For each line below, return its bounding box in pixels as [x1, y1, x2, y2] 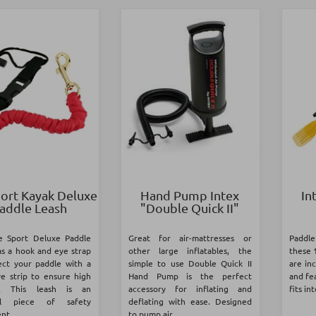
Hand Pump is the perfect [128, 270, 252, 282]
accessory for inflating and [128, 283, 252, 295]
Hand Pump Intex [140, 188, 240, 203]
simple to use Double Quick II [128, 257, 252, 269]
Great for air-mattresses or [128, 232, 252, 244]
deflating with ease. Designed [128, 296, 252, 308]
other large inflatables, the [128, 245, 252, 257]
